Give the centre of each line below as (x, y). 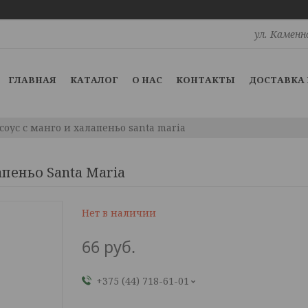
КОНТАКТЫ (205, 79)
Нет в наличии (119, 213)
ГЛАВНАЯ (32, 79)
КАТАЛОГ (94, 79)
